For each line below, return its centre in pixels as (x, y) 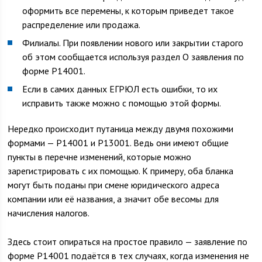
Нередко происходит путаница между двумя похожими (121, 129)
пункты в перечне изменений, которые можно (100, 157)
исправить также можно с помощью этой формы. (122, 103)
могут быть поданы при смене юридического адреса (114, 185)
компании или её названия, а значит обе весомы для (113, 199)
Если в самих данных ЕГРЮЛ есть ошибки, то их (120, 89)
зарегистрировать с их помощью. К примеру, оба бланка (121, 171)
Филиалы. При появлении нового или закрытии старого (133, 43)
